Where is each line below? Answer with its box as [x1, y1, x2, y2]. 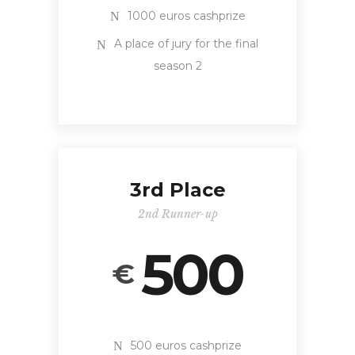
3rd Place [129, 177, 226, 201]
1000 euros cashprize [127, 8, 246, 23]
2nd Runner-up [137, 206, 218, 221]
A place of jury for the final [114, 36, 258, 52]
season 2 [153, 58, 202, 73]
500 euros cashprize [131, 338, 242, 353]
